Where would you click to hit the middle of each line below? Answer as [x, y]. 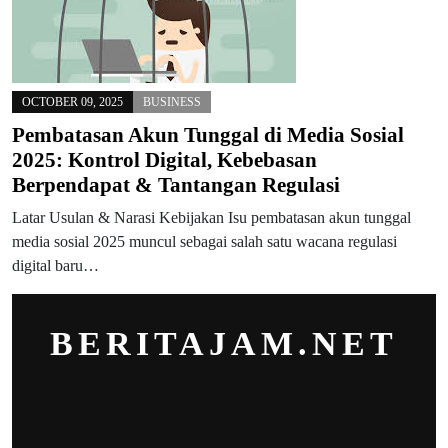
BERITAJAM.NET [224, 343]
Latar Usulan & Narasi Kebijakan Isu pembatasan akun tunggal [211, 217]
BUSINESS [172, 102]
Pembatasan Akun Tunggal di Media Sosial [208, 135]
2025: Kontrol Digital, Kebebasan [164, 160]
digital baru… [55, 265]
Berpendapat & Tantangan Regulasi [176, 185]
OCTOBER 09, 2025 [72, 102]
